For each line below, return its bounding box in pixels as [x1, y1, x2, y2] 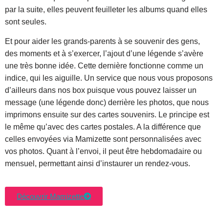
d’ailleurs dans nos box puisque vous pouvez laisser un [5, 86, 197, 95]
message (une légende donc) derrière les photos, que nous [5, 98, 209, 107]
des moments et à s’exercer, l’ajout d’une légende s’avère [5, 49, 203, 58]
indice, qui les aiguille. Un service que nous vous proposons [5, 74, 213, 83]
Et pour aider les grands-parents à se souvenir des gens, [5, 37, 200, 46]
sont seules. [5, 18, 48, 26]
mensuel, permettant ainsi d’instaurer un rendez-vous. [5, 159, 190, 168]
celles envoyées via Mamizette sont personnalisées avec [5, 135, 201, 144]
